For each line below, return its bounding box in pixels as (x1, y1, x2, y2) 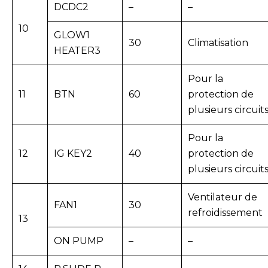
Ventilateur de (188, 191, 257, 203)
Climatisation (188, 37, 248, 49)
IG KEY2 (54, 148, 92, 160)
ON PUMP (54, 235, 103, 247)
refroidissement (188, 207, 263, 219)
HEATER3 (54, 45, 100, 57)
